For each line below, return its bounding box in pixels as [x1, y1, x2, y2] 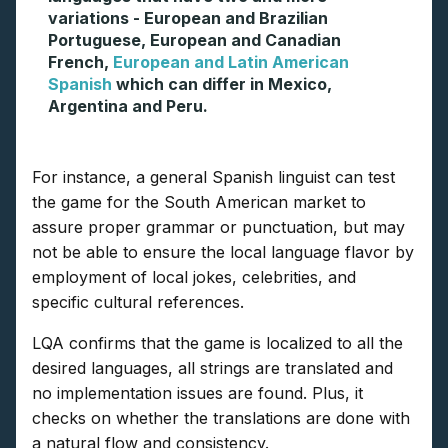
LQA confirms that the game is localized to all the [32, 332, 403, 353]
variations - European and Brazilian [48, 7, 328, 28]
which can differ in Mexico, [112, 73, 332, 94]
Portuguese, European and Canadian [48, 29, 341, 50]
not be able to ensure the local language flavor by [32, 241, 414, 262]
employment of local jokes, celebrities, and [32, 266, 356, 287]
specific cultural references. [32, 291, 244, 312]
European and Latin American [113, 51, 349, 72]
